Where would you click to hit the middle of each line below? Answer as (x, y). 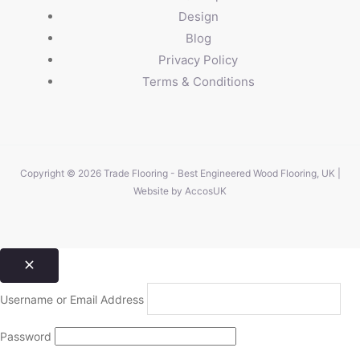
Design (198, 17)
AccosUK (206, 190)
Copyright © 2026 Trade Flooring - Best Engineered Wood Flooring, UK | (180, 173)
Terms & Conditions (198, 82)
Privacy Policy (198, 60)
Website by (159, 190)
